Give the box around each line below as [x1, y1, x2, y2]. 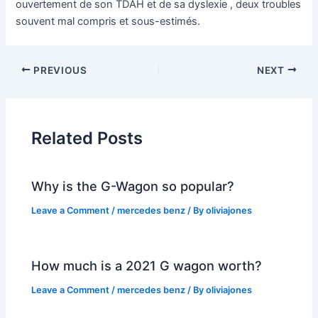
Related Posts [31, 127, 143, 148]
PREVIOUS [31, 64, 87, 76]
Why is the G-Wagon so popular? [31, 178, 235, 194]
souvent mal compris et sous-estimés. [16, 15, 201, 28]
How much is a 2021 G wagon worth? [31, 258, 263, 274]
